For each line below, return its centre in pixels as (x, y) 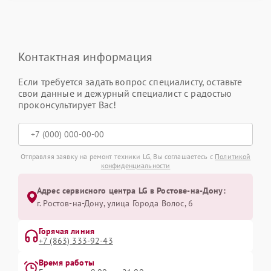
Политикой (233, 156)
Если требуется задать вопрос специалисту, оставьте (130, 82)
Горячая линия (67, 231)
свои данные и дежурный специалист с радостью (125, 93)
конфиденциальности (135, 165)
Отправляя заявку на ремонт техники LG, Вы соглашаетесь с (118, 156)
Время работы (67, 263)
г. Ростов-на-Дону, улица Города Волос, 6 (115, 203)
